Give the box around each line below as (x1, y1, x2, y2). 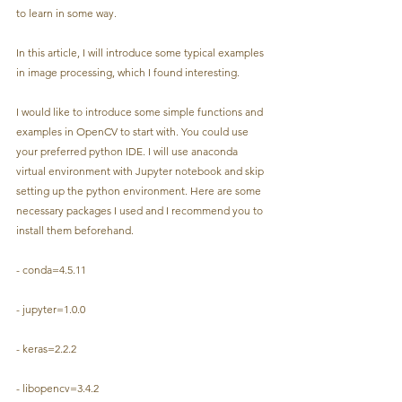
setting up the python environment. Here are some (16, 183, 264, 197)
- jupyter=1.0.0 (16, 301, 85, 316)
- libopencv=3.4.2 (16, 380, 99, 395)
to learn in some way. (16, 5, 117, 20)
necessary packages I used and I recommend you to (16, 203, 266, 217)
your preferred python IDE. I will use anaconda (16, 144, 240, 158)
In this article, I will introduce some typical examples (16, 45, 267, 59)
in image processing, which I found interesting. (16, 65, 240, 79)
